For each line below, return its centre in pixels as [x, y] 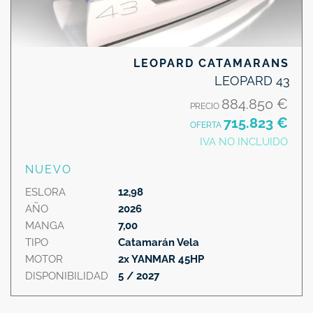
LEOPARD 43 [252, 80]
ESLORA [45, 192]
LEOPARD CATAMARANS [211, 63]
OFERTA [207, 125]
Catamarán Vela [159, 242]
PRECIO [206, 106]
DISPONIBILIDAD [67, 276]
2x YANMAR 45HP [161, 259]
